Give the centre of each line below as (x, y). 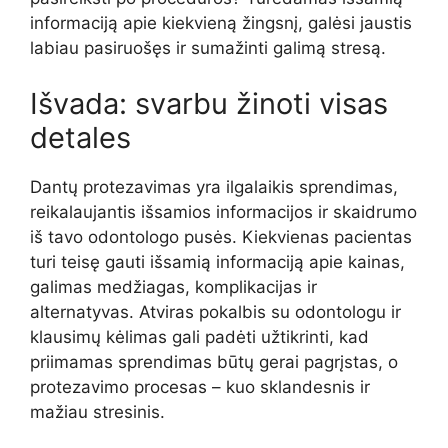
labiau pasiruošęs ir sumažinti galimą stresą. (208, 48)
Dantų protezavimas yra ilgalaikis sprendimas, (214, 186)
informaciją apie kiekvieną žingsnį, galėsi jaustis (221, 23)
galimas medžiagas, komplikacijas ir (173, 286)
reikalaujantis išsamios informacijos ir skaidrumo (223, 211)
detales (80, 137)
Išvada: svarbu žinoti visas (209, 103)
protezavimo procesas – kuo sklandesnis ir (200, 386)
